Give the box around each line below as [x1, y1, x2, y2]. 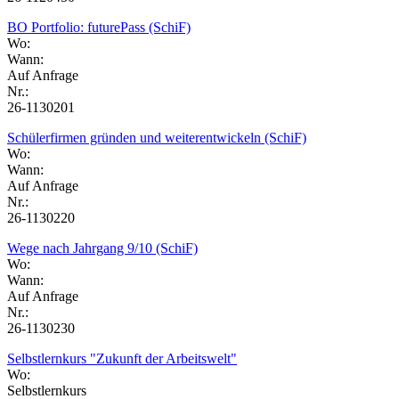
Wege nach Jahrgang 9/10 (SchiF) [7, 240, 198, 256]
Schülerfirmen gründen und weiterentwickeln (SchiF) [7, 129, 306, 145]
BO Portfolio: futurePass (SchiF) [7, 19, 191, 35]
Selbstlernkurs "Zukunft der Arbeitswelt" [7, 350, 237, 366]
